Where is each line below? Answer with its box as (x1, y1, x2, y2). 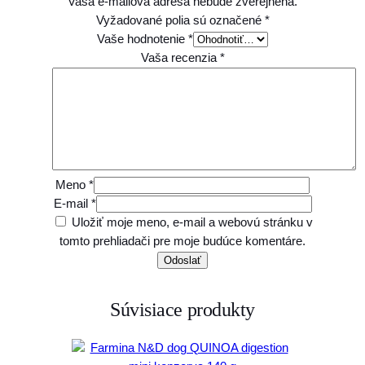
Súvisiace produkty (110, 298, 255, 320)
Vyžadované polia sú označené (95, 13, 265, 27)
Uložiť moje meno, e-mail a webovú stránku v (72, 215, 313, 229)
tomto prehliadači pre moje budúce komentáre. (59, 234, 306, 248)
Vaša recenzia (140, 51, 220, 64)
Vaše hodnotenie (97, 32, 188, 46)
